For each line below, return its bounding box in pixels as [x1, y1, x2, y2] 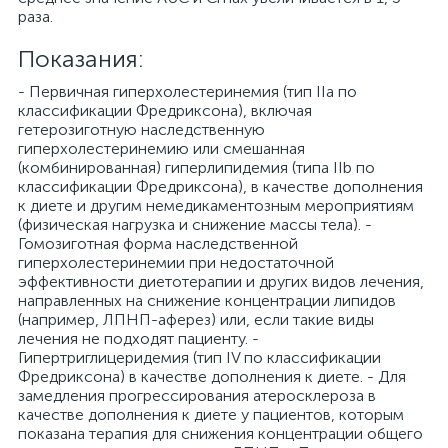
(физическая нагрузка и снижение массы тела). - [18, 215, 372, 234]
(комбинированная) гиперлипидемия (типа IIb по [18, 158, 375, 177]
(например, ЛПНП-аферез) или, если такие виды [18, 310, 374, 329]
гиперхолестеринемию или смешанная [18, 139, 305, 158]
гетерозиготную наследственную [18, 120, 265, 139]
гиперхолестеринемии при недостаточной [18, 253, 334, 272]
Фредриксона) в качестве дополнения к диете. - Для [18, 367, 406, 386]
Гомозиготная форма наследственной [18, 234, 298, 253]
